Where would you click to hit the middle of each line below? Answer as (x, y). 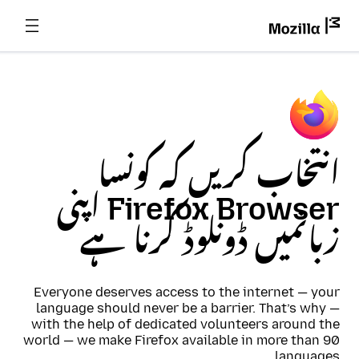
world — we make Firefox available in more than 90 (182, 340)
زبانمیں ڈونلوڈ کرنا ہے (210, 242)
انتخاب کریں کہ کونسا (219, 176)
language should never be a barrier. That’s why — (188, 308)
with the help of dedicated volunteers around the (186, 324)
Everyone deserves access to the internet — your (187, 292)
